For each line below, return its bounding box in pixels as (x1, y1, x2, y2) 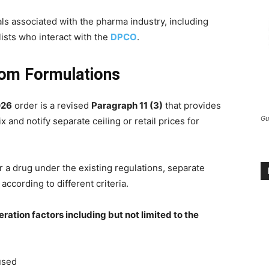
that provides (163, 100, 221, 112)
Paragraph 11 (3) (91, 100, 163, 112)
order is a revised (12, 100, 91, 112)
